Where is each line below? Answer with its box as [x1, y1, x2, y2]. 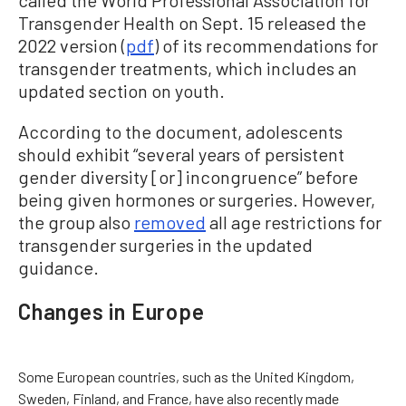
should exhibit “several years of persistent [18, 142, 344, 165]
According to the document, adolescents [18, 120, 343, 142]
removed [134, 210, 206, 233]
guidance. [18, 256, 99, 278]
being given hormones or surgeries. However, [18, 188, 375, 210]
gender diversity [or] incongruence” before [18, 165, 358, 188]
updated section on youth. [18, 79, 225, 101]
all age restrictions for [206, 210, 382, 233]
